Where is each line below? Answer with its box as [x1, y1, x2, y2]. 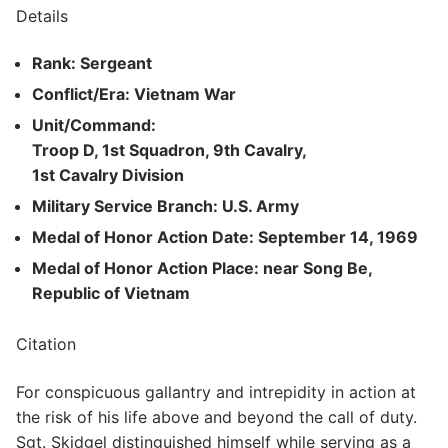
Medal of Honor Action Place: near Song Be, [32, 258, 372, 279]
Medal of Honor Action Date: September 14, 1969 [32, 227, 418, 248]
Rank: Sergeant [32, 53, 152, 74]
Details [16, 5, 68, 26]
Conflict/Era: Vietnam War [32, 84, 236, 105]
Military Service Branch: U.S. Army [32, 196, 299, 217]
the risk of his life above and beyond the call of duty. [16, 406, 417, 427]
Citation [16, 334, 76, 355]
